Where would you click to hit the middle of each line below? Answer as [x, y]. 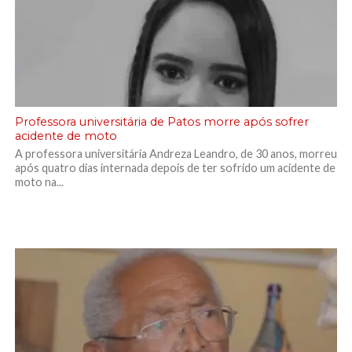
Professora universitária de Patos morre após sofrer [161, 122]
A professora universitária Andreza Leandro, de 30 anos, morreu [176, 154]
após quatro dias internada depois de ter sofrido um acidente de [175, 168]
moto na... [39, 182]
